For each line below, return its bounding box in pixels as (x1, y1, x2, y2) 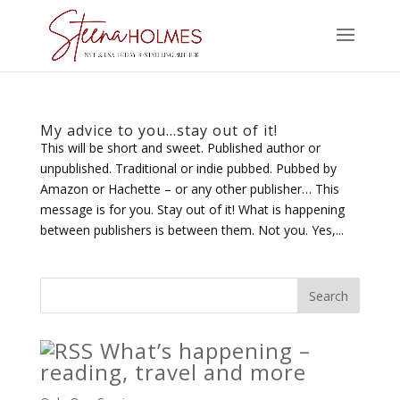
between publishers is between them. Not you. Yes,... (39, 221, 344, 238)
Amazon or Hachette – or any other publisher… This (39, 180, 339, 197)
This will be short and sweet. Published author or (39, 139, 321, 156)
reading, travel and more (39, 357, 306, 387)
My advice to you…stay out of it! (39, 121, 278, 140)
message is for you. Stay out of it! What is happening (39, 201, 345, 218)
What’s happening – (99, 336, 311, 365)
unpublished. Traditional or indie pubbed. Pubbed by (39, 160, 337, 177)
